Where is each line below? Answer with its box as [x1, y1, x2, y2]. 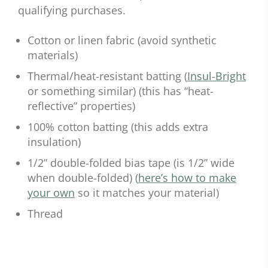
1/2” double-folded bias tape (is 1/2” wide [28, 156, 234, 170]
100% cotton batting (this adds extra [28, 120, 208, 135]
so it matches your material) [75, 185, 219, 200]
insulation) [28, 135, 81, 150]
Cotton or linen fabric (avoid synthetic [28, 33, 217, 48]
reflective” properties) [28, 99, 135, 114]
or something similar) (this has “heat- [28, 84, 214, 99]
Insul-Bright [187, 69, 246, 84]
